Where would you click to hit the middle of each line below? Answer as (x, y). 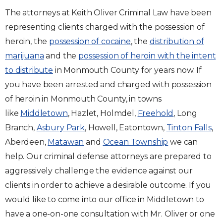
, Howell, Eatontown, (125, 128)
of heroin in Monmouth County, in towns (83, 99)
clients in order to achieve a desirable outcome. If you (108, 185)
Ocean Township (136, 142)
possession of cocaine (90, 41)
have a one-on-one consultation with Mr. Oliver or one (110, 214)
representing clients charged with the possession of (105, 27)
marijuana (25, 56)
